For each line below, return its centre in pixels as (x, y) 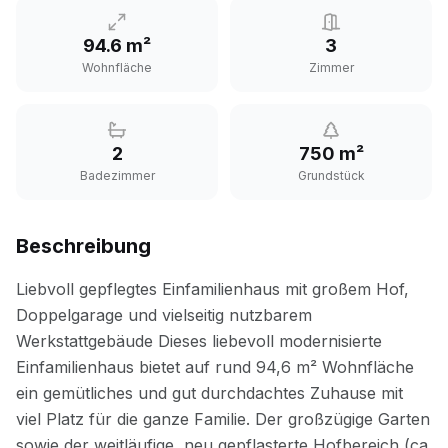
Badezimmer (117, 175)
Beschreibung (83, 246)
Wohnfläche (117, 67)
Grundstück (331, 175)
